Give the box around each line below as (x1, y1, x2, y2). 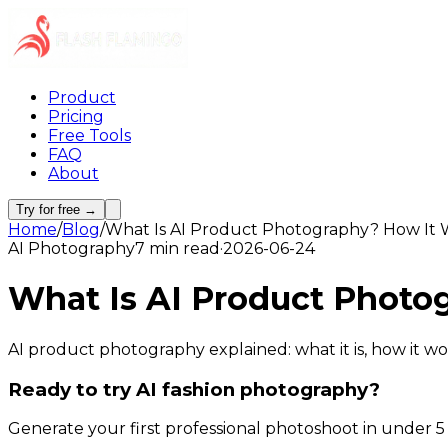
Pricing (48, 107, 104, 126)
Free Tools (48, 126, 131, 145)
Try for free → (16, 202, 97, 217)
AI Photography (8, 239, 135, 258)
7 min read (135, 239, 220, 258)
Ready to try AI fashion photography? (8, 377, 380, 401)
